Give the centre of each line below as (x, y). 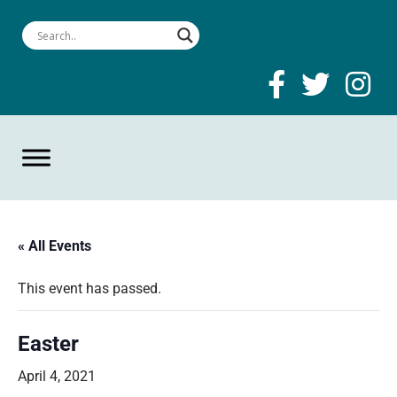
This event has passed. (90, 288)
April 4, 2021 (57, 376)
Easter (48, 344)
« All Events (54, 246)
